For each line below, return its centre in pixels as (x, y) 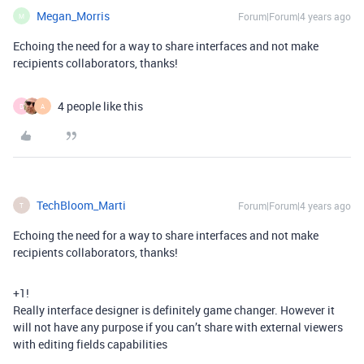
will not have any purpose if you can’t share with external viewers (178, 327)
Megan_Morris (73, 16)
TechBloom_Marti (81, 205)
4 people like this (100, 106)
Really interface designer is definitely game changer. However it (174, 310)
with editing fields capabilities (90, 344)
